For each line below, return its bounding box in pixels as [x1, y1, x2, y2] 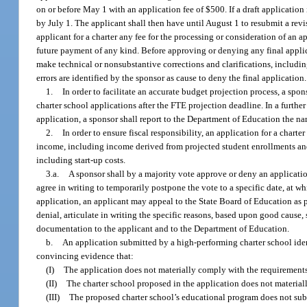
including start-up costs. [36, 155, 126, 166]
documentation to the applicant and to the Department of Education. [36, 223, 290, 234]
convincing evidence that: [36, 251, 134, 262]
